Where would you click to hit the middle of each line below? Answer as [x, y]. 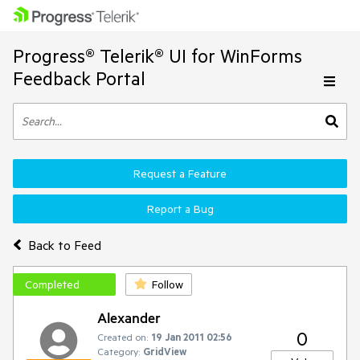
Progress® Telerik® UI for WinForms [157, 56]
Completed [52, 284]
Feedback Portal [79, 78]
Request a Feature [180, 174]
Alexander [129, 317]
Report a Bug [180, 209]
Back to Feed [64, 245]
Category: [119, 351]
